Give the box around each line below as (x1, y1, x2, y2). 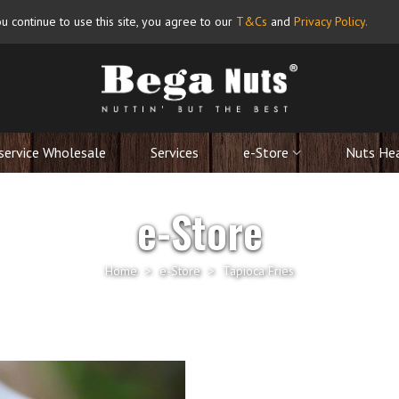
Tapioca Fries (223, 263, 294, 279)
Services (151, 143, 199, 161)
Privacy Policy (294, 13, 365, 29)
